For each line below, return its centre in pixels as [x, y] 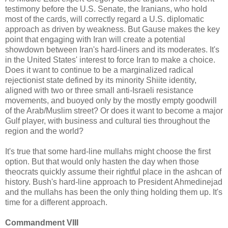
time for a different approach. [56, 202]
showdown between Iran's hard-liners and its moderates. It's [112, 49]
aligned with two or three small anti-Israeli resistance [99, 90]
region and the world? [44, 131]
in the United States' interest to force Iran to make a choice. [110, 60]
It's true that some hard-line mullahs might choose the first [108, 151]
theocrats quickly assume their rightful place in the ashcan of [113, 172]
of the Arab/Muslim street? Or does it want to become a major [114, 110]
